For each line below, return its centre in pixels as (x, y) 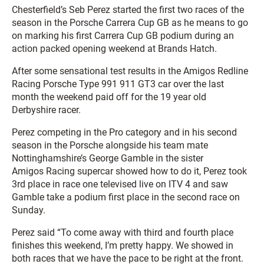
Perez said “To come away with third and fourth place (123, 232)
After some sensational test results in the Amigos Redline (130, 71)
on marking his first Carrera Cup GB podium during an (123, 36)
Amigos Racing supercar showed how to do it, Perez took (129, 171)
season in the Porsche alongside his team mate (110, 145)
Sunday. (29, 210)
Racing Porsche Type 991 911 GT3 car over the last (118, 84)
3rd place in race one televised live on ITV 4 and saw (120, 184)
